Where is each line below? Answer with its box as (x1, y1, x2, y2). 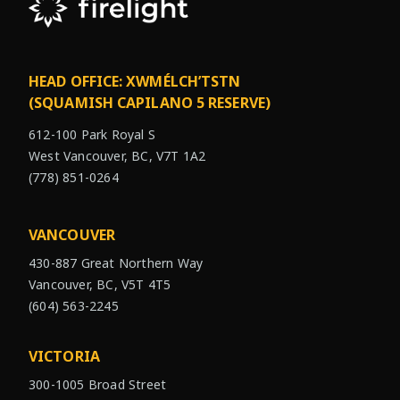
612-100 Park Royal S (29, 125, 155, 143)
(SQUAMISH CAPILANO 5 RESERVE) (29, 92, 271, 112)
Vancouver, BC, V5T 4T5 (29, 275, 171, 293)
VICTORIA (29, 346, 100, 366)
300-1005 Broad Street (29, 375, 167, 393)
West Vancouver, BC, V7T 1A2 (29, 146, 206, 164)
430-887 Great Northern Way (29, 254, 204, 271)
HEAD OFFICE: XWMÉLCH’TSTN (29, 71, 241, 91)
